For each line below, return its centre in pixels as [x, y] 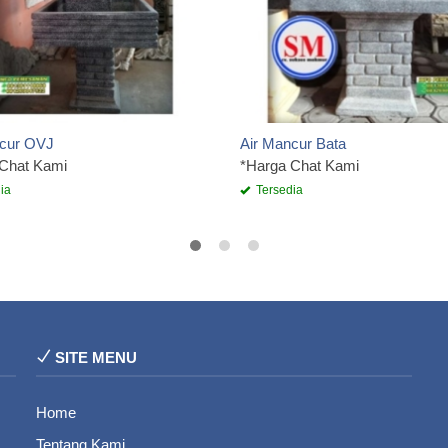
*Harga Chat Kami [299, 166]
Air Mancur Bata [293, 144]
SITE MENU [93, 358]
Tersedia [278, 190]
